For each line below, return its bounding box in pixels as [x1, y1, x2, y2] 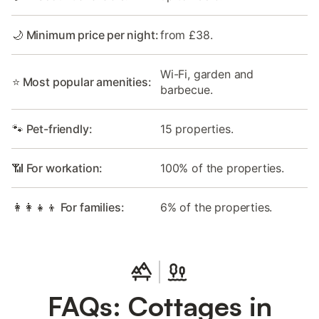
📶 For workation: [12, 161, 103, 176]
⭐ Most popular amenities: [12, 75, 152, 90]
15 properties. [160, 122, 234, 137]
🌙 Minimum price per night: [12, 28, 159, 43]
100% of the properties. [160, 161, 284, 176]
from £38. [160, 28, 213, 43]
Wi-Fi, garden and [160, 67, 254, 82]
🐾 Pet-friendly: [12, 122, 93, 137]
